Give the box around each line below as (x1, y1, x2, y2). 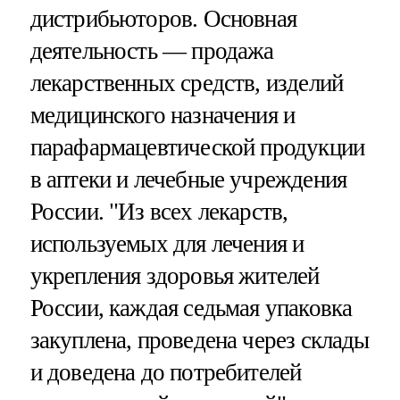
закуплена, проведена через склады (29, 326, 370, 354)
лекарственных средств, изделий (29, 69, 344, 96)
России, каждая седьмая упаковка (29, 294, 353, 321)
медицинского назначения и (29, 101, 296, 129)
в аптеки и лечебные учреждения (29, 165, 347, 193)
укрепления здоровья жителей (29, 262, 320, 289)
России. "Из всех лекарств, (29, 197, 288, 225)
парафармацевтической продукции (29, 133, 365, 161)
